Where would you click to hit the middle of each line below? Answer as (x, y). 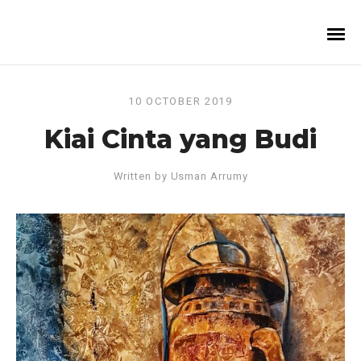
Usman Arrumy (209, 176)
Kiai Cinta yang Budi (180, 139)
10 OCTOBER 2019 (180, 101)
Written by (142, 176)
